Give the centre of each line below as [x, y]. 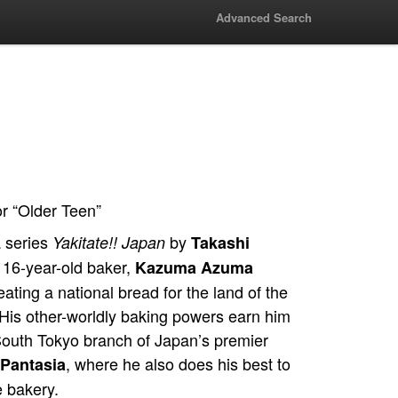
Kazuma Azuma [194, 267]
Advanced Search [264, 17]
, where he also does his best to [178, 363]
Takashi [220, 243]
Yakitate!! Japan [109, 242]
